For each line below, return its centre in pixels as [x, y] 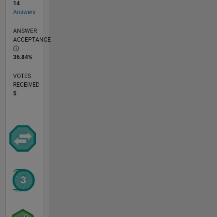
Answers [24, 12]
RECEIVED [26, 85]
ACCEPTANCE [32, 39]
